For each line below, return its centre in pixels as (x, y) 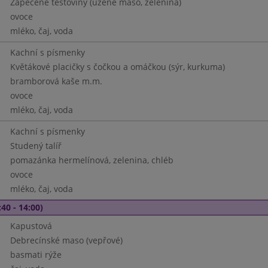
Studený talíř (36, 146)
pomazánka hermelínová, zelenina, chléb (92, 160)
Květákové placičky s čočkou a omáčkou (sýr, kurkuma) (117, 67)
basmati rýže (36, 255)
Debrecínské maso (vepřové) (66, 240)
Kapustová (31, 226)
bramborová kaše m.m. (56, 81)
